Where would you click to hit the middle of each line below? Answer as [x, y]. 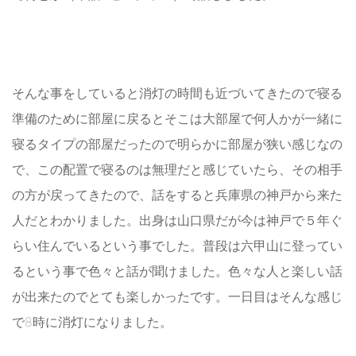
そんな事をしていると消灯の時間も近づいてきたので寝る [177, 93]
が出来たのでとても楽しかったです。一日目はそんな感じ [177, 297]
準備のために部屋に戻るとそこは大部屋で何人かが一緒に [177, 119]
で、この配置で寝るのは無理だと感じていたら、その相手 [177, 170]
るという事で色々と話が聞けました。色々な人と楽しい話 [177, 271]
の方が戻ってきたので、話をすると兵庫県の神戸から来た [177, 195]
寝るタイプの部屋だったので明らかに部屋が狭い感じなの [177, 144]
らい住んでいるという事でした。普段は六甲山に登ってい [177, 246]
